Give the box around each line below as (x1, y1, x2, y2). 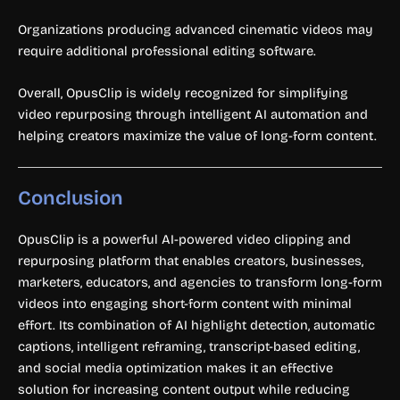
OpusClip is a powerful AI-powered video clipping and (18, 231, 351, 248)
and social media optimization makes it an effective (18, 360, 333, 377)
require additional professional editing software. (18, 42, 316, 59)
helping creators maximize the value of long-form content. (18, 127, 377, 144)
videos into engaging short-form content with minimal (18, 296, 352, 312)
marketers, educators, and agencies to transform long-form (18, 274, 382, 291)
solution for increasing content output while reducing (18, 381, 350, 398)
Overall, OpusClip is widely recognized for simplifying (18, 84, 348, 101)
